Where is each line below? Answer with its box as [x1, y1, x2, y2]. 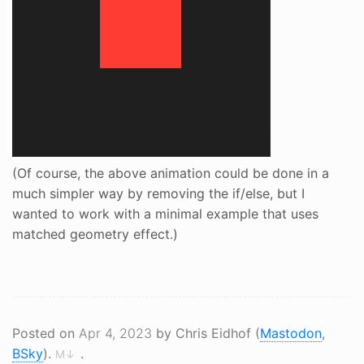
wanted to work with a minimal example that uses [12, 205, 318, 222]
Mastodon [260, 324, 322, 341]
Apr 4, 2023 [79, 324, 152, 341]
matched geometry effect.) [12, 225, 178, 242]
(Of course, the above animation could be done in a [12, 164, 329, 181]
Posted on [12, 324, 79, 341]
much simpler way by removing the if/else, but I [12, 184, 305, 201]
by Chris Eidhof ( [152, 324, 260, 341]
